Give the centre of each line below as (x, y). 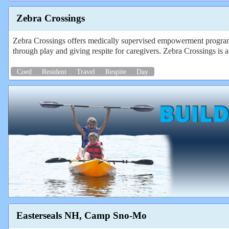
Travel (86, 71)
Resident (54, 71)
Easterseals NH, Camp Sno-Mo (82, 215)
